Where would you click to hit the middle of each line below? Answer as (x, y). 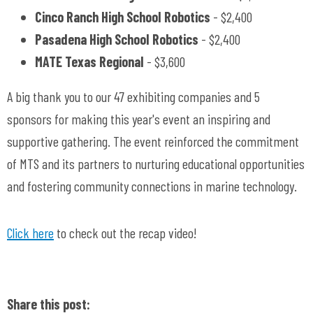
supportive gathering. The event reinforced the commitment (153, 141)
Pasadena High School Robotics (117, 39)
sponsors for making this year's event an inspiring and (139, 119)
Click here (30, 233)
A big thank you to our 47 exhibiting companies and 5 (133, 96)
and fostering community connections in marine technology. (153, 186)
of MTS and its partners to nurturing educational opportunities (156, 163)
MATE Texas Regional (89, 61)
